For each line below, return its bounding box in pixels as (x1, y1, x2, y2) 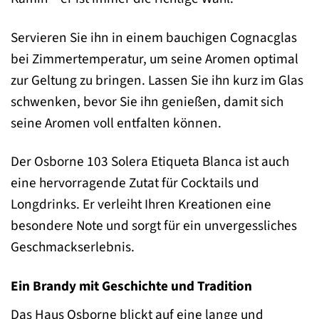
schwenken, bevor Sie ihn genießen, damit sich (11, 91, 283, 112)
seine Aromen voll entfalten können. (11, 113, 221, 133)
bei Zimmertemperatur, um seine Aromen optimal (11, 48, 298, 69)
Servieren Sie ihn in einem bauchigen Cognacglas (11, 27, 297, 48)
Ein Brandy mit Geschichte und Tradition (11, 276, 252, 297)
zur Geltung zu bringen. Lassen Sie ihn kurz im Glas (11, 70, 303, 90)
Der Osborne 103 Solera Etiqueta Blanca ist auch (11, 152, 289, 172)
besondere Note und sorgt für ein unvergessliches (11, 216, 297, 236)
